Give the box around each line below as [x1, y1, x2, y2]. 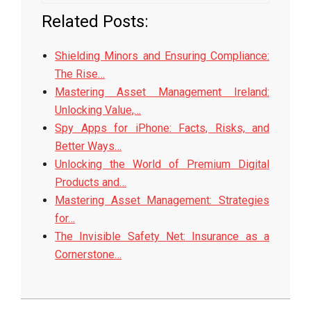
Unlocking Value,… [55, 103, 142, 117]
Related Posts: [42, 12, 149, 31]
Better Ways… [55, 140, 122, 153]
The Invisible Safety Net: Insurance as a [55, 230, 269, 243]
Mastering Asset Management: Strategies [55, 194, 269, 207]
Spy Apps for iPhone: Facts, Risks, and [55, 121, 269, 135]
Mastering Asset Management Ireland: [55, 85, 269, 99]
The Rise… [55, 67, 106, 81]
